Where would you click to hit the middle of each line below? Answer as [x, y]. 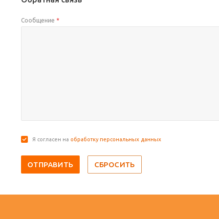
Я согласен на [51, 139]
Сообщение [39, 20]
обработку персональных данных [116, 139]
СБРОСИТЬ [114, 164]
